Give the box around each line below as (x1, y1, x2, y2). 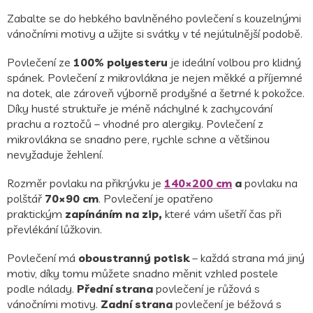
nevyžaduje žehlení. (7, 147, 106, 161)
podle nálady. (7, 281, 77, 296)
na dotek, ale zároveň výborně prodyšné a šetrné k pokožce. (7, 85, 305, 100)
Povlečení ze (7, 54, 73, 69)
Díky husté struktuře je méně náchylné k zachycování (7, 101, 272, 115)
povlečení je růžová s (156, 281, 260, 296)
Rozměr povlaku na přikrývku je (7, 175, 164, 190)
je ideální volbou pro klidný (168, 54, 301, 69)
